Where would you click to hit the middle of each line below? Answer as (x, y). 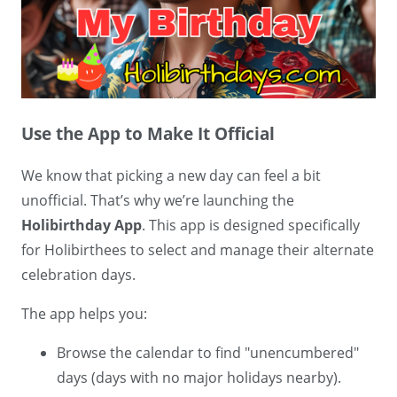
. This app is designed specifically (251, 226)
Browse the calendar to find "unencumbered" (208, 353)
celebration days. (78, 275)
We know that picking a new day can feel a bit (171, 176)
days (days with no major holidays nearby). (199, 378)
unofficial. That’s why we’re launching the (158, 201)
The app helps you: (84, 314)
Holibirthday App (82, 226)
